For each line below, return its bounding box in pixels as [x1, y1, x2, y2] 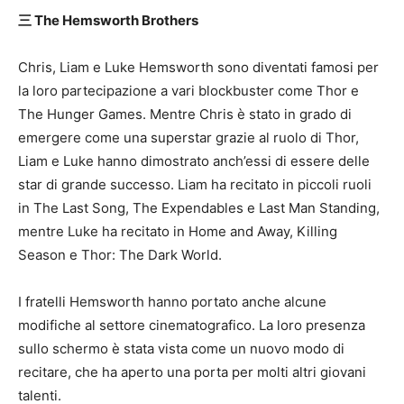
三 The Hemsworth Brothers [18, 12, 198, 29]
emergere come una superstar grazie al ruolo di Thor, [18, 129, 359, 146]
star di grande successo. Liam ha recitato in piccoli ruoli [18, 176, 372, 193]
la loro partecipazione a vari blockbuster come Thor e [18, 82, 359, 99]
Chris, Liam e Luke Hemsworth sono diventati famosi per [18, 59, 379, 76]
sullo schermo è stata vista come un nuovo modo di [18, 340, 344, 357]
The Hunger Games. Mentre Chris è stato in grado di [18, 106, 352, 123]
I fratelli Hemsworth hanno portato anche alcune [18, 293, 326, 310]
